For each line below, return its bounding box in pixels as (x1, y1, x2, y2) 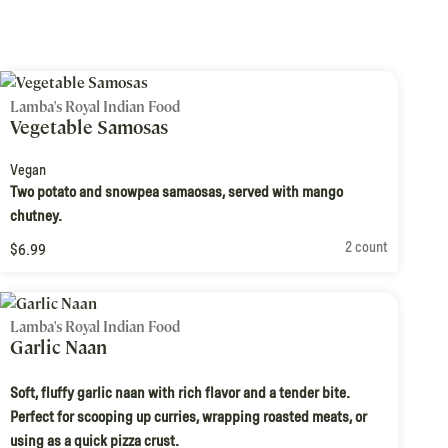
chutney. (10, 206, 62, 225)
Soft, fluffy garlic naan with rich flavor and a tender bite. (10, 384, 350, 403)
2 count (345, 238, 388, 255)
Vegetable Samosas (10, 115, 168, 139)
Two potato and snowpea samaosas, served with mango (10, 182, 343, 201)
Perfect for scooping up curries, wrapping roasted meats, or (10, 408, 367, 427)
